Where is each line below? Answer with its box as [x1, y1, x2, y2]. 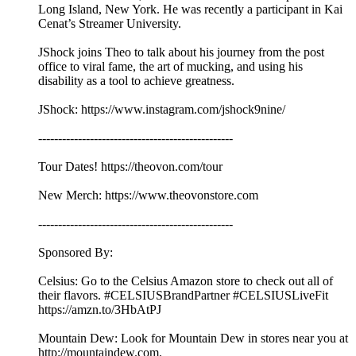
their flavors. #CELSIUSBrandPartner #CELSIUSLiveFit [38, 288, 328, 303]
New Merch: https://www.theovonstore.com [38, 188, 258, 203]
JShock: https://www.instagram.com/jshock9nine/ [38, 103, 285, 117]
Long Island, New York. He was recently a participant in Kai [38, 2, 342, 17]
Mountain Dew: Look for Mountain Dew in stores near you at [38, 331, 348, 346]
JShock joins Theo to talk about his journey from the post [38, 45, 324, 60]
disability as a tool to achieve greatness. [38, 74, 234, 88]
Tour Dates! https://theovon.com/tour [38, 160, 222, 174]
